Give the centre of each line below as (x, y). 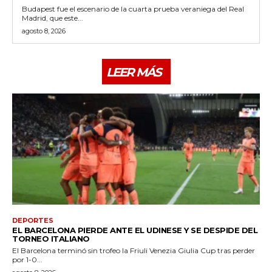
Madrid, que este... (53, 18)
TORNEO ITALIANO (51, 239)
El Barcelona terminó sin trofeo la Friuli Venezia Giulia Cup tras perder (134, 251)
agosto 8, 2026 (44, 31)
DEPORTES (33, 221)
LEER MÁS (133, 72)
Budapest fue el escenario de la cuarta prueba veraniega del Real (133, 8)
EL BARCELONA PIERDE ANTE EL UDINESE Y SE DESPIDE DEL (135, 230)
